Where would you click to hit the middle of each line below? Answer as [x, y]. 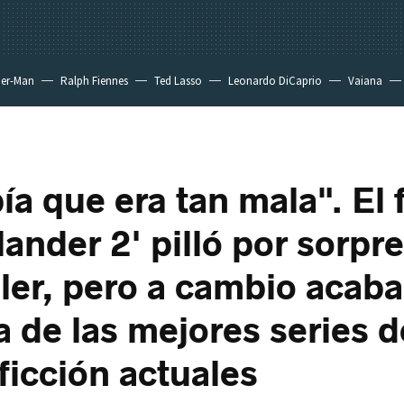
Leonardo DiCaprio [275, 81]
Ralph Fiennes [94, 81]
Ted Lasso [178, 81]
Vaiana [365, 81]
